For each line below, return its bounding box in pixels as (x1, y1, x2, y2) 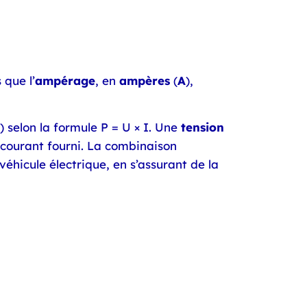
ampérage (35, 73, 95, 88)
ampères (119, 73, 170, 88)
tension (181, 120, 224, 135)
